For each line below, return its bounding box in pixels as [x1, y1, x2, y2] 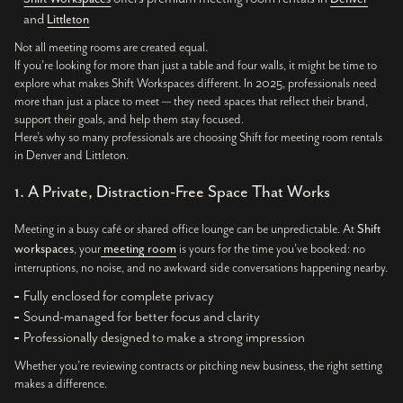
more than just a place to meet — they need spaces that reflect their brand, [14, 94, 368, 110]
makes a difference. [14, 377, 107, 392]
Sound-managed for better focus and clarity [23, 309, 260, 327]
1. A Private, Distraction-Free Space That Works [14, 183, 330, 202]
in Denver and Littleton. [14, 148, 129, 164]
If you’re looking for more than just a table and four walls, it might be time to [14, 58, 377, 74]
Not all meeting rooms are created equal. [14, 40, 208, 56]
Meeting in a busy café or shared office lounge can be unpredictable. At [14, 222, 357, 237]
